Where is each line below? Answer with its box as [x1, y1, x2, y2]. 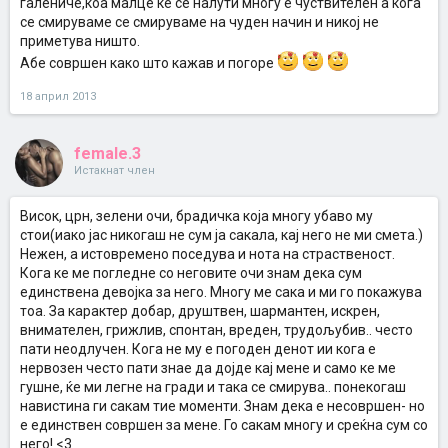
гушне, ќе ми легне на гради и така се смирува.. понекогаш [20, 379, 406, 395]
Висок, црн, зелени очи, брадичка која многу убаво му [20, 208, 373, 224]
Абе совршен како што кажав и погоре [20, 55, 277, 71]
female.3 [74, 144, 141, 163]
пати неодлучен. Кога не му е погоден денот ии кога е [20, 341, 376, 357]
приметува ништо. [20, 33, 140, 49]
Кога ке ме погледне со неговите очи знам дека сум [20, 265, 362, 281]
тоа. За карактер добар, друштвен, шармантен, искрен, [20, 303, 380, 319]
